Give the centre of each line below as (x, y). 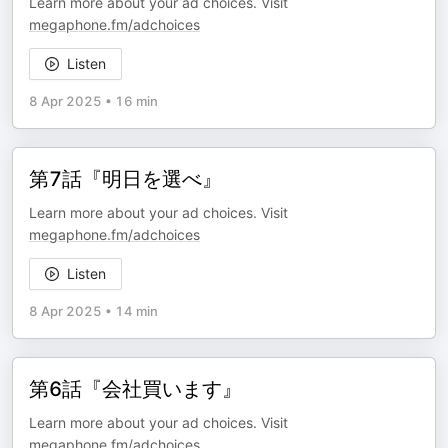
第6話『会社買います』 (135, 389)
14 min (136, 311)
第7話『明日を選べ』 (125, 179)
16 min (136, 101)
